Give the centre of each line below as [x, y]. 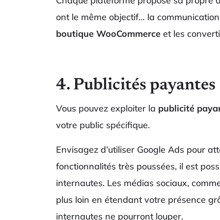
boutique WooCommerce [108, 33]
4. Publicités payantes [136, 85]
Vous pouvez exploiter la [107, 108]
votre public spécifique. [103, 125]
